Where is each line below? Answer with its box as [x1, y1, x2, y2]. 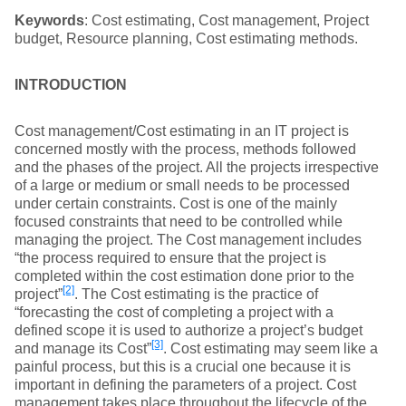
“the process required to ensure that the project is [14, 250, 326, 266]
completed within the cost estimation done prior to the [14, 268, 354, 284]
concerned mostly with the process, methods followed [14, 141, 356, 157]
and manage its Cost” [14, 341, 151, 356]
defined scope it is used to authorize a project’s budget [14, 323, 362, 338]
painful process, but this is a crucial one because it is [14, 359, 351, 374]
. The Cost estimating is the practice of [74, 286, 318, 302]
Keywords [14, 13, 84, 28]
